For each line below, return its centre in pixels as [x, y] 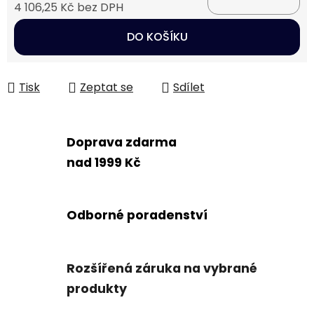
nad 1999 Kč [104, 162]
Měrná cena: [48, 29]
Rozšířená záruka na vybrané [162, 268]
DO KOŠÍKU [157, 37]
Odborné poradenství [137, 216]
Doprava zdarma [122, 142]
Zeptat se [107, 88]
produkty [97, 288]
